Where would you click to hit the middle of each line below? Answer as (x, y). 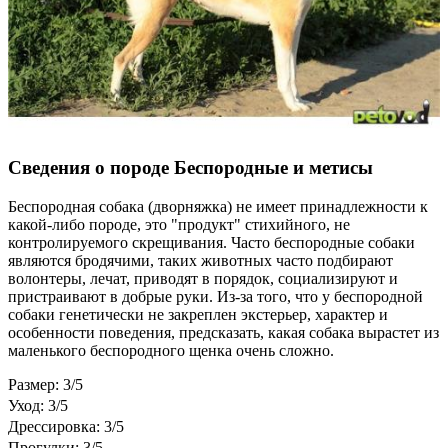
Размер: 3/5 (45, 385)
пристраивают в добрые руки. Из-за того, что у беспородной (215, 297)
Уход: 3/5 (38, 406)
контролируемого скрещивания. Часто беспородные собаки (211, 243)
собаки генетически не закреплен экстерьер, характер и (198, 315)
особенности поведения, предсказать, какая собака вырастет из (223, 333)
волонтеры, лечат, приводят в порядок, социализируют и (203, 279)
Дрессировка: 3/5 (66, 427)
